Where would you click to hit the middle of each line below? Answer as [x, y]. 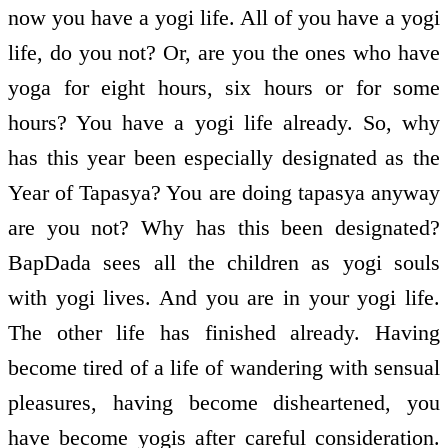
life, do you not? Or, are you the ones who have [224, 52]
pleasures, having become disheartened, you [224, 402]
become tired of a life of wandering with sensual [224, 367]
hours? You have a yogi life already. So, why [224, 122]
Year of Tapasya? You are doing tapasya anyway [224, 192]
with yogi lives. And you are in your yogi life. [224, 297]
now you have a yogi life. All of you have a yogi [224, 17]
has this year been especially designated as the [224, 157]
